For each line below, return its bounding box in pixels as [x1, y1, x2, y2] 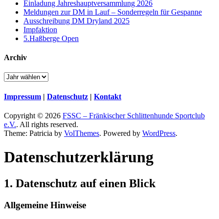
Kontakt [94, 92, 121, 101]
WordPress [142, 129, 175, 137]
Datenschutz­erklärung [4, 148, 153, 166]
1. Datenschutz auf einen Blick [4, 176, 155, 190]
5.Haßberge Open [23, 34, 79, 43]
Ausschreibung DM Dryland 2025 [23, 16, 130, 25]
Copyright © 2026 [4, 111, 63, 120]
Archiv [4, 53, 27, 62]
